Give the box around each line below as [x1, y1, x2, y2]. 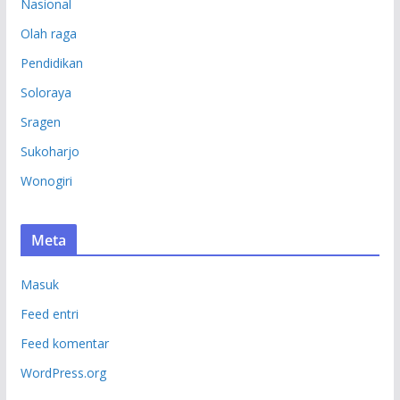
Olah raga [20, 25, 77, 43]
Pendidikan [20, 54, 83, 72]
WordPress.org [20, 364, 106, 382]
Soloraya [20, 84, 71, 102]
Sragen [20, 113, 61, 131]
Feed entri [20, 305, 79, 323]
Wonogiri [20, 172, 72, 190]
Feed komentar [20, 335, 109, 353]
